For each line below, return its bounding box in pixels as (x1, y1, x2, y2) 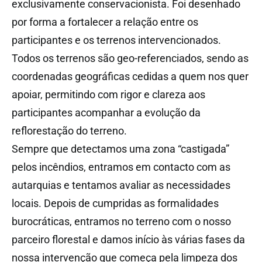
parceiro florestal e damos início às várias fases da (12, 233, 245, 246)
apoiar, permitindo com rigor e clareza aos (12, 88, 205, 101)
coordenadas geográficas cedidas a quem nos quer (12, 70, 249, 82)
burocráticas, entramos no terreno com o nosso (12, 215, 231, 227)
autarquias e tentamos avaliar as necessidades (12, 178, 230, 191)
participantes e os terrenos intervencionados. (12, 33, 221, 46)
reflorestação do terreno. (12, 124, 127, 137)
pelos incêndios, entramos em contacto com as (12, 160, 230, 173)
